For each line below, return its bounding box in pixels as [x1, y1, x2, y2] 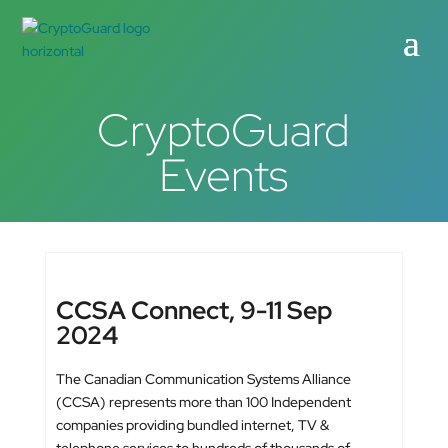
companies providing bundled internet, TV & [55, 416, 329, 434]
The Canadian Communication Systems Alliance [55, 370, 351, 388]
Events [159, 145, 289, 205]
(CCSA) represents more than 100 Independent [55, 393, 351, 411]
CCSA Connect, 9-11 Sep [55, 294, 332, 327]
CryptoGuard [97, 100, 351, 160]
